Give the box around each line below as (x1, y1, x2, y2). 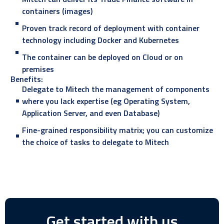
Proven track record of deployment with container (21, 21, 199, 34)
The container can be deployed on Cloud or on (21, 50, 183, 63)
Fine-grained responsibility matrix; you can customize (21, 123, 213, 136)
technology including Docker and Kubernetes (21, 33, 179, 46)
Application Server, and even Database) (21, 106, 159, 119)
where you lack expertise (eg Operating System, (21, 94, 190, 107)
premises (21, 62, 54, 75)
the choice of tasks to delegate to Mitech (21, 135, 169, 148)
